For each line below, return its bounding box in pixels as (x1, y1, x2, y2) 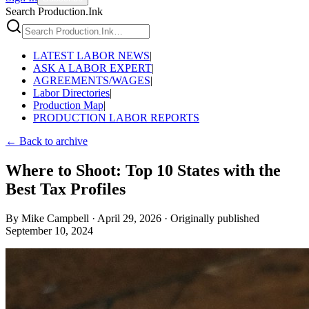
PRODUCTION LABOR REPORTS (33, 112, 199, 123)
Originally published (170, 212, 259, 224)
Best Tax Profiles (6, 179, 126, 198)
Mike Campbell (21, 212, 89, 224)
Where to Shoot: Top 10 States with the (6, 161, 281, 179)
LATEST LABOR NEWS (33, 50, 150, 61)
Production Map (33, 99, 103, 111)
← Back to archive (6, 135, 88, 147)
